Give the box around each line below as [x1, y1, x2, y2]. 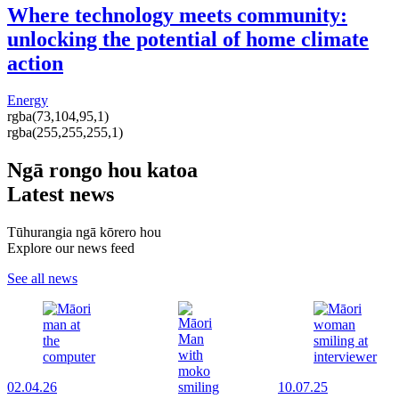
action [7, 51, 63, 75]
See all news [7, 271, 77, 287]
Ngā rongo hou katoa [7, 159, 198, 183]
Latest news [7, 183, 114, 207]
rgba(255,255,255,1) [7, 125, 123, 141]
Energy [7, 93, 48, 109]
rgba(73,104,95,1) [7, 109, 109, 125]
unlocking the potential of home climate [7, 27, 369, 51]
